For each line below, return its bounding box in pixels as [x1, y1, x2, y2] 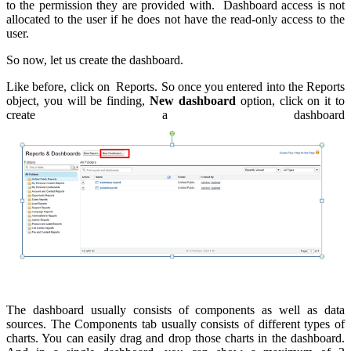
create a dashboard [6, 108, 345, 122]
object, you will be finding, [6, 94, 146, 108]
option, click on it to [235, 94, 346, 108]
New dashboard [145, 94, 236, 108]
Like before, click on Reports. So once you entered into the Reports [6, 80, 345, 94]
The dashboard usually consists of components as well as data [6, 302, 345, 317]
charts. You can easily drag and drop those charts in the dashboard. [6, 331, 345, 345]
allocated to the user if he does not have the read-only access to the [6, 13, 345, 27]
